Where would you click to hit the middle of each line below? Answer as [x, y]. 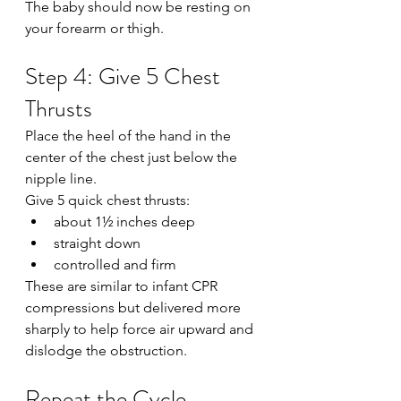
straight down [97, 243]
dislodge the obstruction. [106, 350]
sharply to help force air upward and [141, 329]
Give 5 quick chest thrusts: [107, 200]
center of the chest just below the [133, 157]
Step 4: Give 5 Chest [125, 77]
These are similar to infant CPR [123, 286]
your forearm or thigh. [94, 28]
